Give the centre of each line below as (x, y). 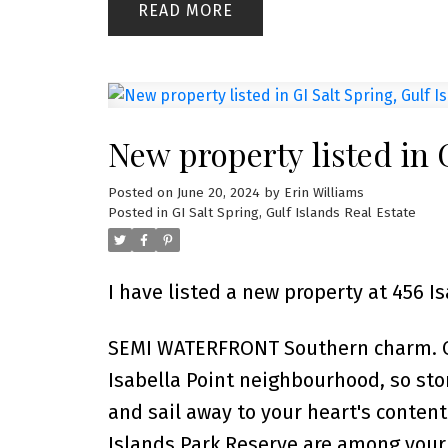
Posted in (137, 212)
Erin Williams (323, 192)
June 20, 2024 (218, 192)
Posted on (142, 192)
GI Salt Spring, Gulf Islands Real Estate (293, 212)
